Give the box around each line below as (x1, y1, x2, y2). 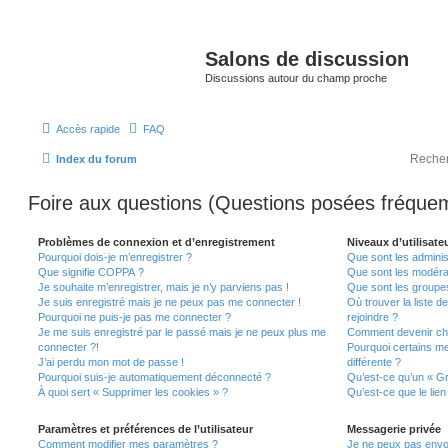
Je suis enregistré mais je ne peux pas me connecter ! (38, 296, 301, 309)
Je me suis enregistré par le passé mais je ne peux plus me (38, 326, 326, 339)
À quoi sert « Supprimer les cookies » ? (38, 386, 228, 399)
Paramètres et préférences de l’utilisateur (38, 423, 253, 436)
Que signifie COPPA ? (38, 266, 144, 279)
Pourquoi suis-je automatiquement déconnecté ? (38, 371, 271, 384)
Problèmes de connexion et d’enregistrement (38, 236, 275, 249)
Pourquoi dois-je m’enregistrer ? (38, 251, 192, 264)
